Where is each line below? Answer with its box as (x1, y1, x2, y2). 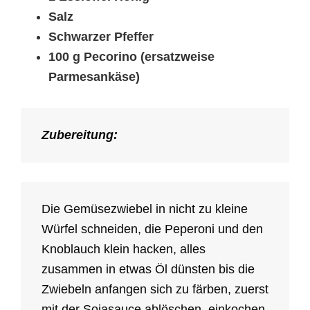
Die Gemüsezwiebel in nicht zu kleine (42, 202, 248, 217)
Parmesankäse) (48, 70, 140, 84)
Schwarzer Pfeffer (48, 30, 154, 44)
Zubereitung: (42, 128, 118, 143)
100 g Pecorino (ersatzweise (48, 50, 215, 64)
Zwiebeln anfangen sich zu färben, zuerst (42, 282, 268, 297)
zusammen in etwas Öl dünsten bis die (42, 262, 255, 277)
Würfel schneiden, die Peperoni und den (42, 222, 263, 237)
